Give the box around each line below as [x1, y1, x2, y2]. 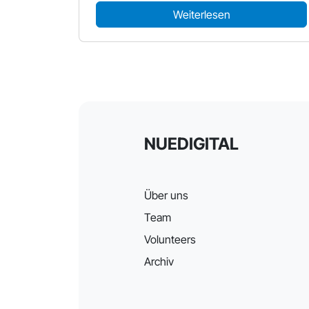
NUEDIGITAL [144, 134, 239, 154]
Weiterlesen [172, 8, 230, 21]
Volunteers [144, 232, 196, 246]
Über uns [144, 188, 188, 202]
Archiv [144, 255, 174, 268]
